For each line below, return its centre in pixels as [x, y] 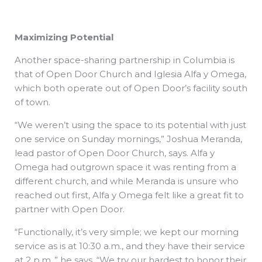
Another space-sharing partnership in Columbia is [125, 60]
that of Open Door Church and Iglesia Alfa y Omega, [130, 74]
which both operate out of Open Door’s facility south [131, 88]
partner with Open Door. [71, 209]
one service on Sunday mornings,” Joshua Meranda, [128, 139]
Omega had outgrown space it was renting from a [125, 167]
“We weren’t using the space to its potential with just [130, 125]
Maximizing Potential [64, 37]
